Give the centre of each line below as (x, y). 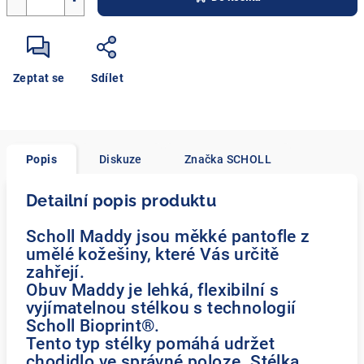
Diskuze (121, 159)
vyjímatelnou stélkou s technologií (161, 308)
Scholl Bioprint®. (93, 325)
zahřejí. (56, 272)
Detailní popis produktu (121, 201)
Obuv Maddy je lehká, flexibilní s (153, 290)
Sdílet (107, 78)
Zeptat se (39, 78)
